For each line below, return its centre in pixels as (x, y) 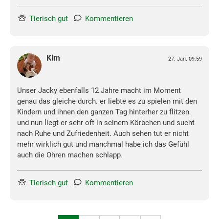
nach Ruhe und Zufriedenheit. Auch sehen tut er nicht (103, 134)
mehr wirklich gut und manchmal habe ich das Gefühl (103, 144)
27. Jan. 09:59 (185, 59)
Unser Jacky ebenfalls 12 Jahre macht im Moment (99, 91)
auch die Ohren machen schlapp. (70, 155)
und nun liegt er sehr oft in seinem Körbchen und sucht (106, 123)
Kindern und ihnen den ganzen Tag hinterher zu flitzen (103, 112)
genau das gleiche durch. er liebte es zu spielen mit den (107, 101)
